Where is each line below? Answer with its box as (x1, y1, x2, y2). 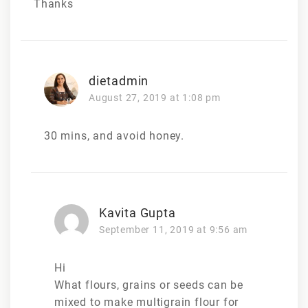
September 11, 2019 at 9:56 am (99, 223, 248, 235)
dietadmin (89, 73, 149, 88)
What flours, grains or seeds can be (54, 278, 244, 291)
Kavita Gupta (99, 205, 176, 220)
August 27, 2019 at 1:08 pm (89, 91, 221, 103)
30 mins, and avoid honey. (44, 129, 184, 142)
